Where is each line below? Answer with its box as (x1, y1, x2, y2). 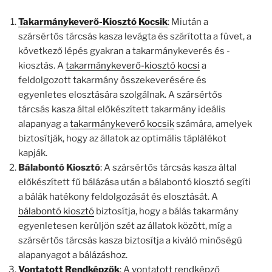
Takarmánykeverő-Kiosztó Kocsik (18, 16, 168, 27)
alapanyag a (18, 118, 70, 129)
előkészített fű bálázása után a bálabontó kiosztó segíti (18, 176, 251, 188)
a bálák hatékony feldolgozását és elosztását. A (18, 191, 218, 202)
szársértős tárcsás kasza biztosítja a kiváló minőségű (18, 234, 242, 246)
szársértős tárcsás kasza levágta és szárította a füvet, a (18, 30, 251, 42)
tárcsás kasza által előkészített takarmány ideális (18, 103, 226, 115)
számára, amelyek (174, 118, 252, 129)
